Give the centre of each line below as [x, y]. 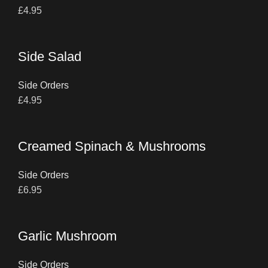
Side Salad [50, 57]
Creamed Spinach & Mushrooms [112, 146]
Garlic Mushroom [67, 236]
